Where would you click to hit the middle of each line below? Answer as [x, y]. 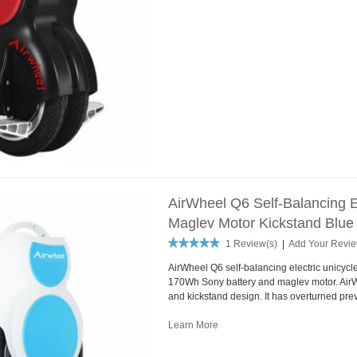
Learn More [193, 325]
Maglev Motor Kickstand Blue [261, 223]
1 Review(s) [251, 243]
